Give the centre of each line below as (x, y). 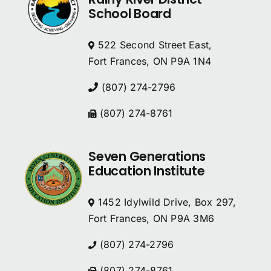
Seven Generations (147, 157)
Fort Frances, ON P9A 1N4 (150, 61)
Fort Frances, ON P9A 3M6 (152, 219)
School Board (130, 14)
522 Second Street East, (153, 45)
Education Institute (147, 171)
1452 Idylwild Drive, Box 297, (165, 202)
